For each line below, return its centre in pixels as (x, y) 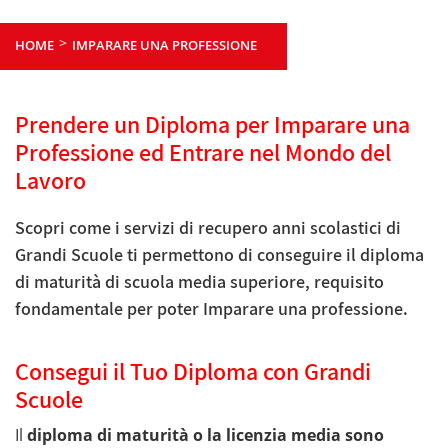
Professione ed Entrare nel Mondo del (203, 151)
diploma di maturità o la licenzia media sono (205, 434)
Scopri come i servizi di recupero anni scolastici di (208, 227)
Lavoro (50, 179)
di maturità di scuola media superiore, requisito (199, 281)
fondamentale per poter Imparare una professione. (211, 308)
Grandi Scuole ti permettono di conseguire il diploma (219, 254)
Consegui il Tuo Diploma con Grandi (193, 370)
